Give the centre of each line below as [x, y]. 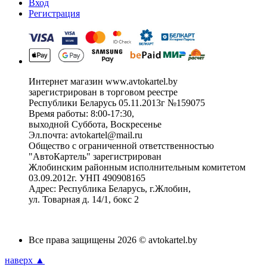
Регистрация [54, 13]
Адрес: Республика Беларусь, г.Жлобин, [110, 189]
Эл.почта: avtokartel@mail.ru [86, 135]
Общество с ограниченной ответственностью [121, 146]
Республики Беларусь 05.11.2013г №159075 [117, 103]
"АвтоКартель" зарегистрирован [95, 156]
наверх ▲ [25, 260]
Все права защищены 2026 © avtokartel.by [113, 240]
